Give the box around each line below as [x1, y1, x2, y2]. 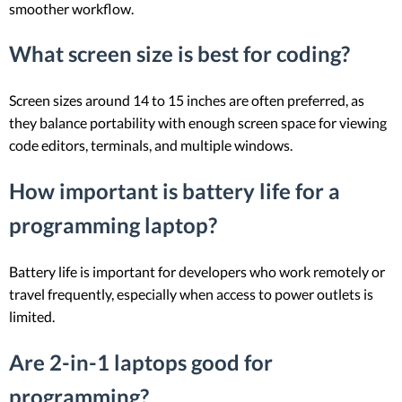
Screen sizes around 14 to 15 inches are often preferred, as [9, 92, 364, 109]
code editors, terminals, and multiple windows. [9, 136, 293, 154]
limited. [9, 308, 55, 326]
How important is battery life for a [9, 178, 340, 205]
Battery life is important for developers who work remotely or [9, 263, 385, 281]
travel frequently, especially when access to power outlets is [9, 285, 373, 303]
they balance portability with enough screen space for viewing [9, 114, 387, 132]
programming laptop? [9, 212, 217, 239]
